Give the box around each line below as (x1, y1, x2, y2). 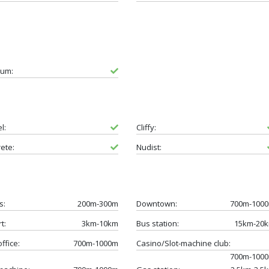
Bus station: (136, 217, 179, 229)
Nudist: (136, 141, 162, 153)
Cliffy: (136, 121, 156, 133)
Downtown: (136, 198, 177, 209)
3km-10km (81, 217, 118, 229)
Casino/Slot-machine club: (136, 237, 231, 249)
